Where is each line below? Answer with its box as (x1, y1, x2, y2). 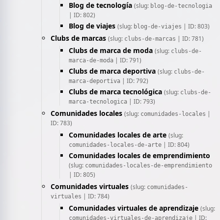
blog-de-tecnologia (150, 2, 212, 9)
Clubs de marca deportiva (69, 66, 156, 76)
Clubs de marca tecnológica (69, 87, 162, 96)
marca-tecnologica (69, 98, 127, 105)
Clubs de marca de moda (69, 46, 153, 55)
